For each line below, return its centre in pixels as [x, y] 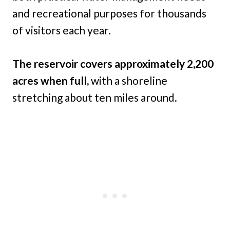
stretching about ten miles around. [95, 98]
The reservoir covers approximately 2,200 [113, 64]
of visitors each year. [62, 30]
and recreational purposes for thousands [109, 13]
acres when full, [52, 81]
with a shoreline [129, 81]
